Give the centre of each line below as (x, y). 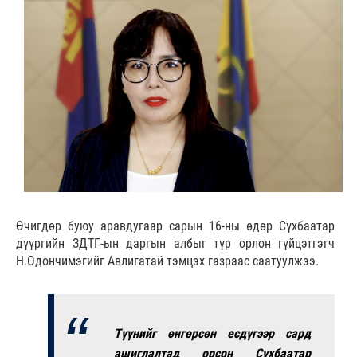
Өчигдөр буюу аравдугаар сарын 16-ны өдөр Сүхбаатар (175, 226)
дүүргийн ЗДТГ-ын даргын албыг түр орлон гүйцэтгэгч (175, 244)
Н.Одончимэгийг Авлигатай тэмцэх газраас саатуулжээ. (169, 261)
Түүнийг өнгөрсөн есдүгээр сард (212, 334)
